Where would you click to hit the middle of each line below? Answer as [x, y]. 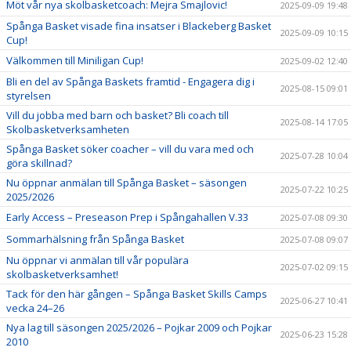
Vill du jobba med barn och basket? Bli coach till [118, 115]
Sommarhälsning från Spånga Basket [95, 239]
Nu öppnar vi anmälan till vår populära [98, 260]
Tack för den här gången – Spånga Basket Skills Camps [137, 294]
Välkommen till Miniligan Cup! [75, 60]
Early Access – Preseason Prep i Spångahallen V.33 [127, 217]
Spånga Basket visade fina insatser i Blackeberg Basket [139, 26]
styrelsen [29, 96]
